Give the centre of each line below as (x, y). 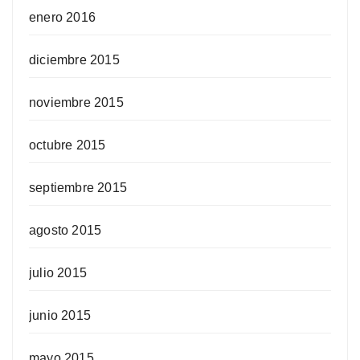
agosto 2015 (65, 231)
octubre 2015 (67, 145)
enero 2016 (62, 18)
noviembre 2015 (76, 103)
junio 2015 (60, 316)
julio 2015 (58, 273)
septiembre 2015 (78, 188)
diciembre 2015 (74, 60)
